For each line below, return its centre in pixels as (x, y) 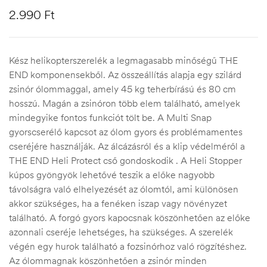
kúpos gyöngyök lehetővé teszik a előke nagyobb (112, 174)
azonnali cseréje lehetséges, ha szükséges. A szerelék (121, 232)
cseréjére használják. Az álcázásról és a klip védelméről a (127, 146)
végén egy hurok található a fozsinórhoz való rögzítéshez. (128, 246)
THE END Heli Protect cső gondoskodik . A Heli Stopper (125, 160)
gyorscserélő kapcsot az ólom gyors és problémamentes (126, 131)
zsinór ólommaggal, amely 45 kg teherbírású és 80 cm (122, 89)
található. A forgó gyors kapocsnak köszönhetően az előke (130, 217)
